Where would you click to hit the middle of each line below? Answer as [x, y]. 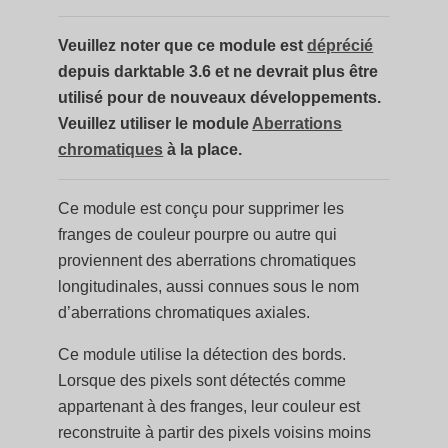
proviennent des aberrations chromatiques [207, 260]
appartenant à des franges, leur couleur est [209, 406]
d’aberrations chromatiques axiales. [184, 312]
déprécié [340, 45]
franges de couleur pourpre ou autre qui [198, 234]
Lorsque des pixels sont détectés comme [202, 380]
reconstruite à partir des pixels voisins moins [215, 432]
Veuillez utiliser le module [155, 123]
